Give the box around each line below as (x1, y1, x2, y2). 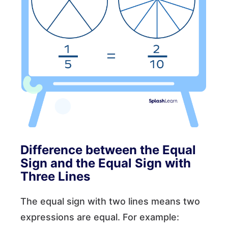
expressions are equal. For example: (20, 211, 179, 222)
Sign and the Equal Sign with (20, 155, 191, 170)
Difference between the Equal (20, 142, 196, 157)
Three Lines (20, 168, 90, 184)
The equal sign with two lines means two (20, 195, 200, 207)
